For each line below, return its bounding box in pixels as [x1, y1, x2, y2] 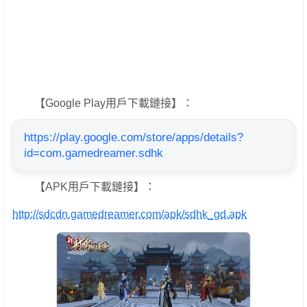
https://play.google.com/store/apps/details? [24, 131, 243, 145]
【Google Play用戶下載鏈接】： [12, 97, 193, 110]
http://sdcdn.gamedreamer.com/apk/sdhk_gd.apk [12, 208, 247, 221]
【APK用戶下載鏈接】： [12, 181, 156, 193]
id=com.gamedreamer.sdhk [24, 147, 163, 160]
